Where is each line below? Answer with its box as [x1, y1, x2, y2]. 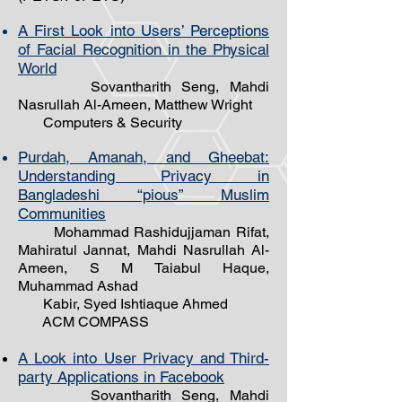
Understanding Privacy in [18, 167, 269, 185]
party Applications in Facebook [18, 368, 224, 386]
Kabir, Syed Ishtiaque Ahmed [18, 295, 232, 312]
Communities [18, 205, 106, 223]
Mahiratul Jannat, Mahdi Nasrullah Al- [18, 241, 269, 258]
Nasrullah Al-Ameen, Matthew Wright [18, 96, 256, 113]
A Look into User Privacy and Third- [18, 349, 269, 367]
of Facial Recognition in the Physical [18, 40, 269, 58]
